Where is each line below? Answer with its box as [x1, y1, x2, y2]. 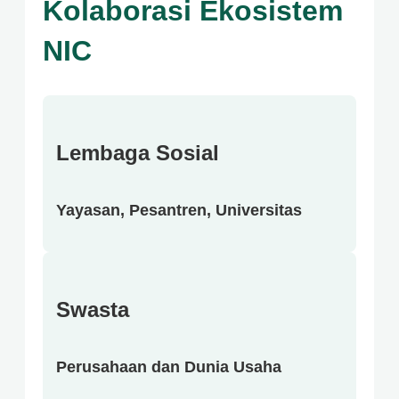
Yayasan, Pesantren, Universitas [56, 200, 302, 219]
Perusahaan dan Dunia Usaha [56, 357, 281, 376]
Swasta [56, 297, 129, 322]
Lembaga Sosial [56, 140, 219, 165]
